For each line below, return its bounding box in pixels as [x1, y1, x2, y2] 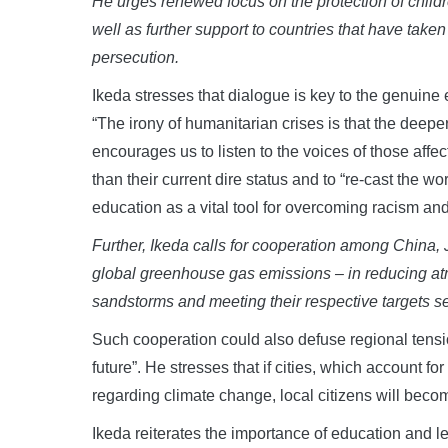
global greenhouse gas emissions [92, 264, 331, 282]
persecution [92, 48, 175, 66]
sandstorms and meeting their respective [92, 292, 382, 310]
